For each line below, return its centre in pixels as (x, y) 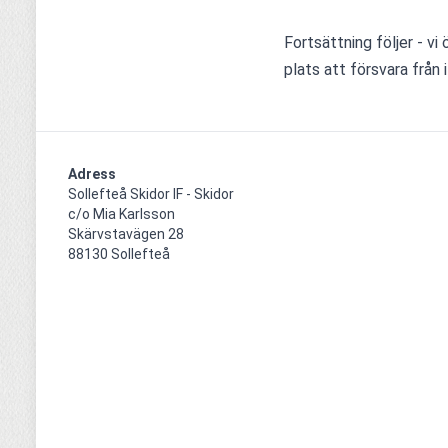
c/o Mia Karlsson (121, 214)
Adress (92, 174)
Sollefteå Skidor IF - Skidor (151, 194)
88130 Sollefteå (119, 254)
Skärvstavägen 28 (126, 234)
